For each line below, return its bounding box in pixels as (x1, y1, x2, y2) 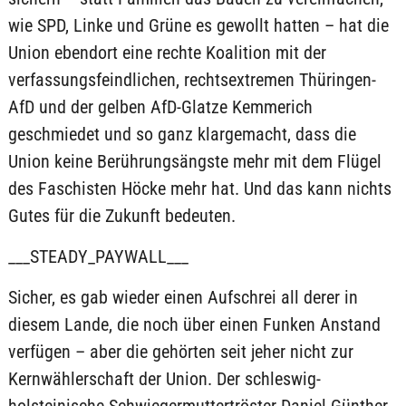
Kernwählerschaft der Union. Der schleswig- (7, 368, 321, 390)
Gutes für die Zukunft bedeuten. (7, 205, 236, 227)
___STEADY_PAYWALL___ (7, 246, 188, 267)
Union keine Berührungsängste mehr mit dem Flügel (7, 150, 382, 172)
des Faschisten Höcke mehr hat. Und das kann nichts (7, 178, 391, 199)
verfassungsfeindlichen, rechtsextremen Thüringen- (7, 69, 376, 91)
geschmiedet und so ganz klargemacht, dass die (7, 123, 356, 145)
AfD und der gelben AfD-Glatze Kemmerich (7, 96, 313, 118)
